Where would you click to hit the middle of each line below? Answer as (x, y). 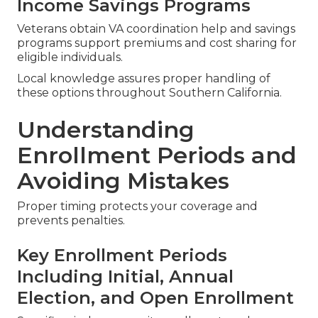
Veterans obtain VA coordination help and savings (156, 28)
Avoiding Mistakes (123, 180)
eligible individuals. (70, 57)
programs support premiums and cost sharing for (157, 43)
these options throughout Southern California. (149, 92)
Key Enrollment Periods (122, 255)
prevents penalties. (71, 220)
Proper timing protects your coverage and (137, 206)
